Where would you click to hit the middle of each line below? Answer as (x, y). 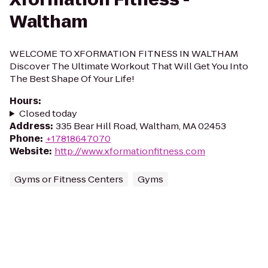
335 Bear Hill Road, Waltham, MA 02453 (141, 126)
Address (30, 126)
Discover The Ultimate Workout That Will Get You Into (129, 66)
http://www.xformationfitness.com (130, 151)
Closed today (48, 113)
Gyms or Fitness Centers (69, 179)
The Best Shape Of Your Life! (72, 79)
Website (29, 151)
